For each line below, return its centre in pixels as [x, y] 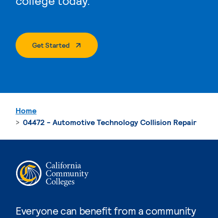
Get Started [51, 45]
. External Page [92, 44]
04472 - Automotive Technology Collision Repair [110, 122]
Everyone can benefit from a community [106, 210]
